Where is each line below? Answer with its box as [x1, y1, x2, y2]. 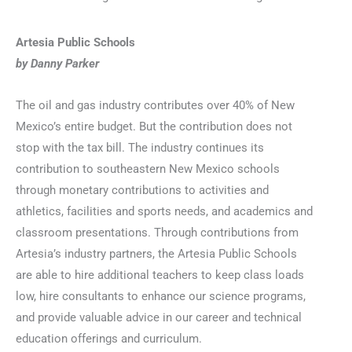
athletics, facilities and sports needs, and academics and [16, 203, 313, 218]
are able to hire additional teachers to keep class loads [16, 267, 304, 282]
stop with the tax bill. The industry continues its [16, 140, 264, 155]
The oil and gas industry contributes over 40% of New [16, 97, 295, 112]
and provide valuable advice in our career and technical [16, 310, 302, 324]
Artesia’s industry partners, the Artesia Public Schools [16, 246, 297, 261]
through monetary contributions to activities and [16, 182, 269, 197]
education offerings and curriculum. [16, 331, 202, 346]
